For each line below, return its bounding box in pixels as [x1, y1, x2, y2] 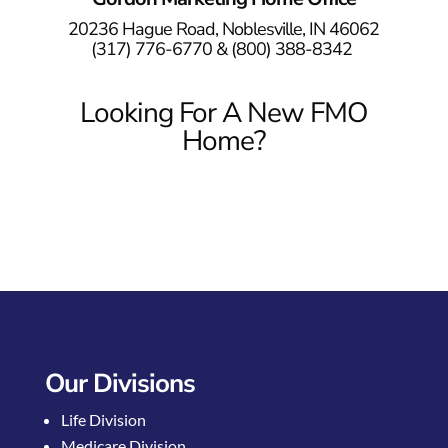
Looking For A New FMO [80, 93, 368, 132]
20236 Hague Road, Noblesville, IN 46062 [68, 16, 380, 41]
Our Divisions [44, 365, 195, 401]
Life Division [60, 409, 146, 429]
